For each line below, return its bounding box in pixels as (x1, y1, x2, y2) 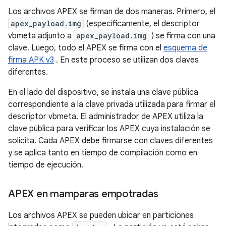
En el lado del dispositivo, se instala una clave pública (8, 87, 198, 97)
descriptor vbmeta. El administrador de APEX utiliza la (8, 111, 203, 122)
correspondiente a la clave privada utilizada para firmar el (8, 99, 215, 109)
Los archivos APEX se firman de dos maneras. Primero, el (8, 6, 215, 17)
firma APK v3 (8, 54, 54, 65)
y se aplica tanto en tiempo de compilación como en (8, 147, 197, 158)
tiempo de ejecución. (8, 159, 83, 170)
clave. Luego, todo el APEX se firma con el (8, 42, 163, 53)
